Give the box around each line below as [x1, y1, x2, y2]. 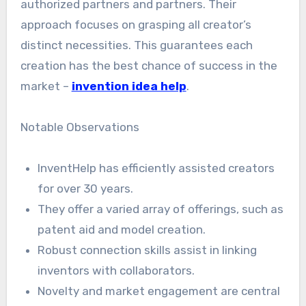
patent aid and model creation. [38, 222, 206, 236]
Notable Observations [20, 120, 139, 134]
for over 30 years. [38, 181, 134, 195]
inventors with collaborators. [38, 263, 195, 277]
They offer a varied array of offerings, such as [38, 201, 284, 216]
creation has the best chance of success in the [20, 58, 277, 72]
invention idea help [71, 79, 186, 93]
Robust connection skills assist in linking [38, 242, 258, 257]
